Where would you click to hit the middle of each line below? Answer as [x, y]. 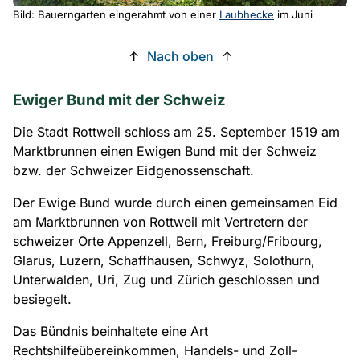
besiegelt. [42, 299]
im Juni [293, 15]
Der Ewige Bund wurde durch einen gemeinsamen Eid [175, 203]
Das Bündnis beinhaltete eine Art [110, 331]
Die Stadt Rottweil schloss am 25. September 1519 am [176, 132]
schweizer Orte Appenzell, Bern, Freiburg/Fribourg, [168, 241]
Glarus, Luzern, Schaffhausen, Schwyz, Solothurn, [164, 261]
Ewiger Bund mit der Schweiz [119, 100]
